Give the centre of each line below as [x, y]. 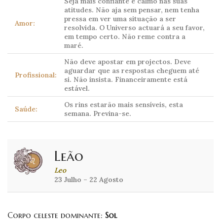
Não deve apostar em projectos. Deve [128, 62]
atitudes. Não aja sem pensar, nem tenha [132, 10]
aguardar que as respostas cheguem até [132, 71]
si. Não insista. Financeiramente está [126, 80]
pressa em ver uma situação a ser [120, 19]
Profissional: [36, 75]
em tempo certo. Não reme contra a [125, 37]
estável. [77, 89]
